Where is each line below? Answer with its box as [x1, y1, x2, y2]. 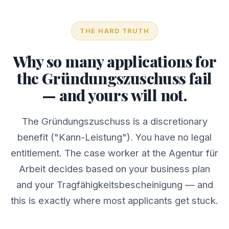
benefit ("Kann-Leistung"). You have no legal [17, 131, 212, 143]
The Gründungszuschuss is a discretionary [21, 116, 208, 127]
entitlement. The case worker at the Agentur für [11, 147, 218, 158]
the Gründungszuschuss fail [17, 67, 212, 88]
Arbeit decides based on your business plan [19, 163, 210, 174]
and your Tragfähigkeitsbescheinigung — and [16, 179, 213, 190]
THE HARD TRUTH [80, 27, 149, 35]
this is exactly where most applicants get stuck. [11, 195, 218, 206]
